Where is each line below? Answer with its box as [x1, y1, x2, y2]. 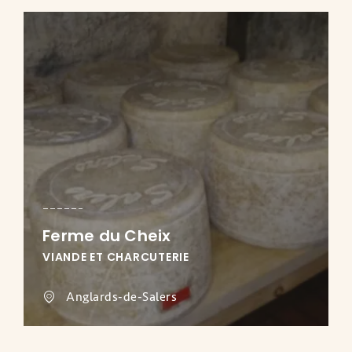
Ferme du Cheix [42, 225, 171, 247]
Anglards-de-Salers [66, 289, 177, 306]
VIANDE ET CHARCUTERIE [42, 249, 189, 266]
